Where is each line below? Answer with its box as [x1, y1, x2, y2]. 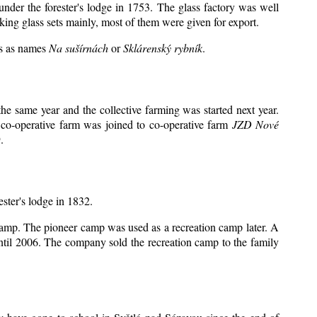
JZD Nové [231, 116, 279, 132]
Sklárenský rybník [123, 40, 202, 56]
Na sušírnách [49, 40, 108, 56]
